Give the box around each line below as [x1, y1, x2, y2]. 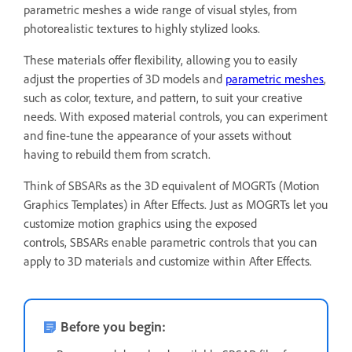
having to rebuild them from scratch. [24, 145, 211, 162]
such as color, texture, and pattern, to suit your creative [24, 89, 302, 105]
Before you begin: [60, 317, 166, 335]
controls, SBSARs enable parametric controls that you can [24, 233, 317, 250]
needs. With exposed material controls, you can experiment [24, 108, 328, 124]
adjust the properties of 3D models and [24, 70, 225, 86]
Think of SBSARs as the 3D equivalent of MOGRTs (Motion [24, 177, 320, 193]
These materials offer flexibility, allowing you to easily [24, 51, 297, 68]
